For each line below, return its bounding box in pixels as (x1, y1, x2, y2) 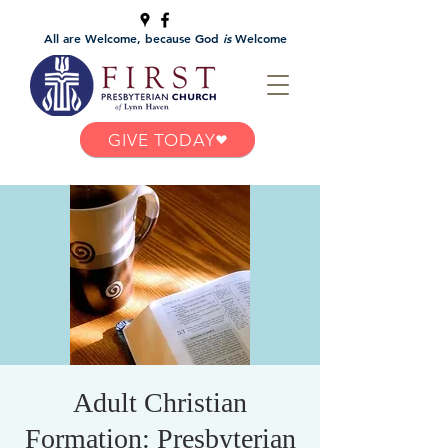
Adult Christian (73, 387, 247, 418)
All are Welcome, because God (43, 30, 223, 46)
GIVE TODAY (108, 129, 216, 150)
